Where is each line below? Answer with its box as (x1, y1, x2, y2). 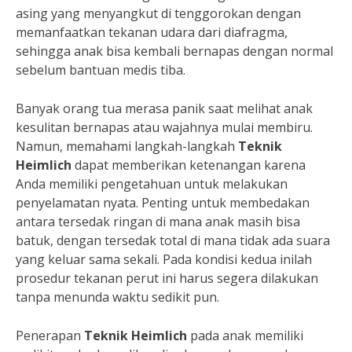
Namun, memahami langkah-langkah (16, 137, 238, 155)
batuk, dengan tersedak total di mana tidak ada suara (16, 232, 330, 249)
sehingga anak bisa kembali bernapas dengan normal (16, 42, 333, 60)
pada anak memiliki (187, 327, 303, 344)
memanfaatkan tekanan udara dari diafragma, (16, 24, 288, 41)
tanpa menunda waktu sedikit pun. (16, 288, 219, 306)
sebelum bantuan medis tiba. (16, 61, 185, 79)
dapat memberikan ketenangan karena (71, 156, 306, 174)
